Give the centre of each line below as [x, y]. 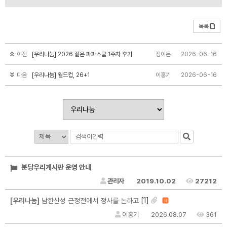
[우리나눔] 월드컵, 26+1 [61, 75]
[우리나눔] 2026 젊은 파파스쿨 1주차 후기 [82, 54]
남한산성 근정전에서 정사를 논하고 [89, 201]
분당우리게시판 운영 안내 [55, 167]
